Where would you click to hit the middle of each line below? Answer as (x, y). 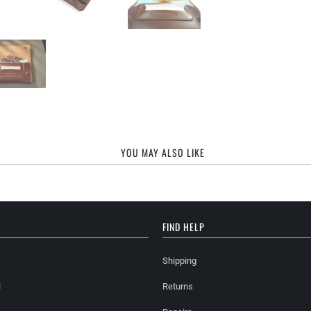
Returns (178, 286)
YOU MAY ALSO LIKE (162, 153)
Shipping (179, 260)
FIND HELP (184, 226)
